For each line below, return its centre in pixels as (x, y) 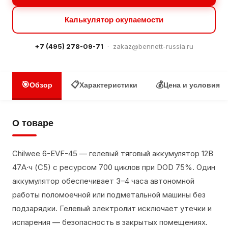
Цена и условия (192, 85)
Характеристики (108, 85)
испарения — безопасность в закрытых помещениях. (110, 222)
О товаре (33, 123)
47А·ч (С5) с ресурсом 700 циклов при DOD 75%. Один (114, 167)
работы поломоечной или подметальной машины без (109, 195)
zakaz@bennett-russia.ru (153, 46)
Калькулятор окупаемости (114, 20)
